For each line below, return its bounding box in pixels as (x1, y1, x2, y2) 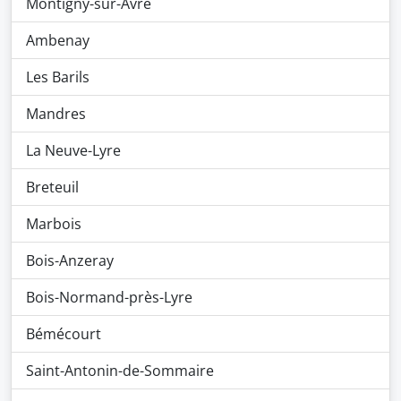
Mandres (26, 104, 86, 124)
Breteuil (26, 177, 79, 197)
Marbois (26, 214, 81, 234)
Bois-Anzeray (26, 251, 114, 270)
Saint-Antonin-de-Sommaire (26, 361, 214, 380)
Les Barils (26, 67, 90, 87)
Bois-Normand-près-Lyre (26, 287, 192, 307)
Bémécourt (26, 324, 101, 344)
